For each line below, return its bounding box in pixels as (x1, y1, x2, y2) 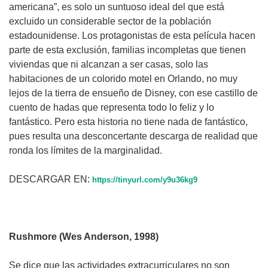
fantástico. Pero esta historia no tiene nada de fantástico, (9, 116, 248, 127)
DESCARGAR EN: (9, 173, 92, 184)
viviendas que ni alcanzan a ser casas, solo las (9, 59, 208, 69)
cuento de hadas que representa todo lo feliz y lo (9, 102, 214, 112)
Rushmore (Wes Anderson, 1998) (9, 231, 159, 242)
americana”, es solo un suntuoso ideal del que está (9, 1, 224, 12)
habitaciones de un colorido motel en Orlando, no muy (9, 73, 237, 84)
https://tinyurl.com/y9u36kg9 (92, 175, 197, 184)
